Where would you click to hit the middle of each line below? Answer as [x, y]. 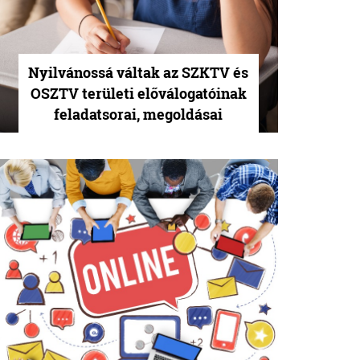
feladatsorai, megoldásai [139, 114]
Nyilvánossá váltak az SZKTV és [139, 72]
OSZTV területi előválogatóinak [138, 93]
